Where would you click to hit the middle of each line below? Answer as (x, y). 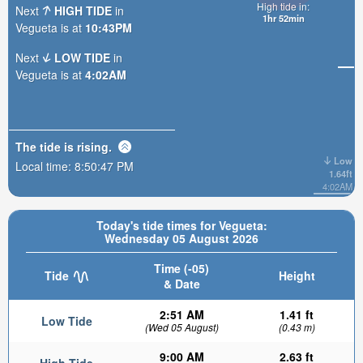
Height (297, 275)
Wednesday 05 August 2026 (181, 238)
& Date (181, 284)
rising (93, 146)
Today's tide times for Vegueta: (181, 225)
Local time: (45, 166)
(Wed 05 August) (181, 327)
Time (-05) (181, 268)
